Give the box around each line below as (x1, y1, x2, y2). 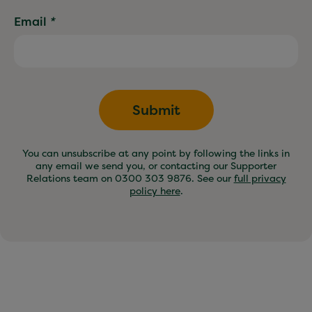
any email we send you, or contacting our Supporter (36, 159, 276, 173)
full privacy (233, 171, 286, 185)
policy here (129, 184, 180, 198)
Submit (132, 100, 180, 120)
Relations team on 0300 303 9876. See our (26, 171, 234, 185)
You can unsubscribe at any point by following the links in (22, 146, 290, 160)
